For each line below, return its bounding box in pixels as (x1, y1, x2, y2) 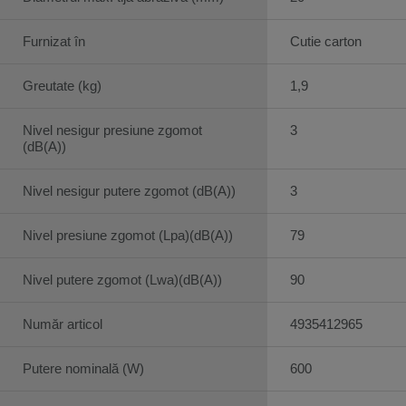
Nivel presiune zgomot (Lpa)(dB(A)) (23, 227, 233, 243)
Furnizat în (23, 33, 85, 49)
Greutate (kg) (23, 77, 101, 93)
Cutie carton (290, 33, 362, 49)
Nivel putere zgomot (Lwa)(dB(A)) (23, 271, 222, 287)
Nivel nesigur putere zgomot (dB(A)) (23, 182, 236, 198)
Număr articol (23, 315, 102, 332)
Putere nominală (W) (23, 360, 144, 376)
